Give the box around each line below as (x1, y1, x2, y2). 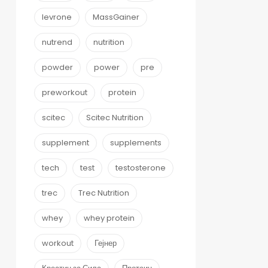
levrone (42, 11, 72, 23)
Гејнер (95, 237, 117, 249)
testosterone (115, 162, 166, 173)
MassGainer (93, 11, 139, 23)
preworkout (42, 86, 87, 98)
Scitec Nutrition (86, 111, 144, 123)
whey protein (84, 212, 135, 224)
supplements (110, 136, 162, 148)
